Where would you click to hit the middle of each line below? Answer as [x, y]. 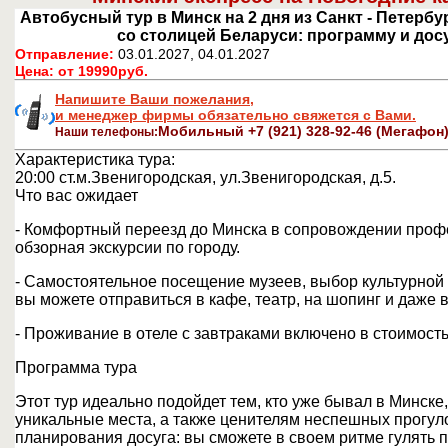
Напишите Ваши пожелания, [154, 99]
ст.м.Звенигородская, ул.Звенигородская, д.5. [227, 177]
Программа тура [76, 367]
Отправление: [64, 54]
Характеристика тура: [95, 159]
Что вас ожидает [76, 195]
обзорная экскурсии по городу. [127, 247]
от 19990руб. [103, 71]
